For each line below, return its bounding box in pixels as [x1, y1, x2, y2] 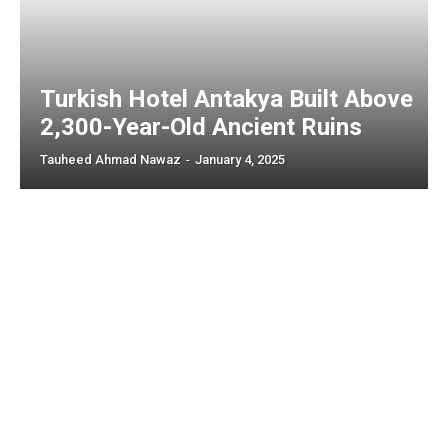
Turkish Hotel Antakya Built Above [40, 85, 413, 114]
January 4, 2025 [195, 152, 285, 168]
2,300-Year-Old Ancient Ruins [40, 113, 362, 142]
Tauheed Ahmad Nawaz [40, 152, 181, 168]
